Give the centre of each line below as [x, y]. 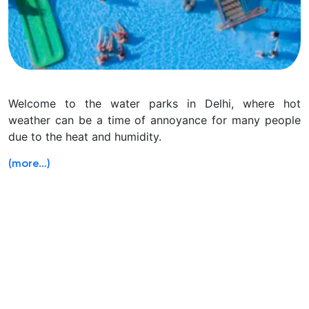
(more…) [29, 165]
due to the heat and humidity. [85, 137]
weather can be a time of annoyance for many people [154, 120]
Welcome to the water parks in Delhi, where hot [154, 104]
